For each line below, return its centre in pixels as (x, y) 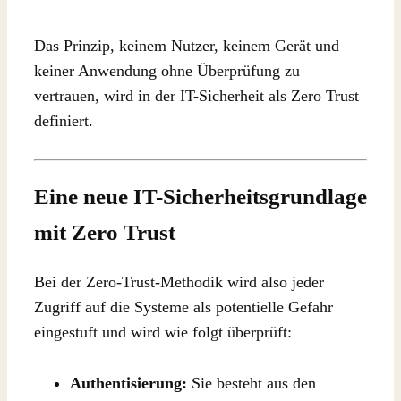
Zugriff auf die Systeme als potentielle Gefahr (183, 307)
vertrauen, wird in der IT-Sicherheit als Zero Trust (196, 95)
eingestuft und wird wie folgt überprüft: (163, 333)
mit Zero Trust (105, 233)
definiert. (64, 120)
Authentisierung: (128, 383)
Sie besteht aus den (252, 383)
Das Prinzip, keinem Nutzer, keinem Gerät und (187, 45)
